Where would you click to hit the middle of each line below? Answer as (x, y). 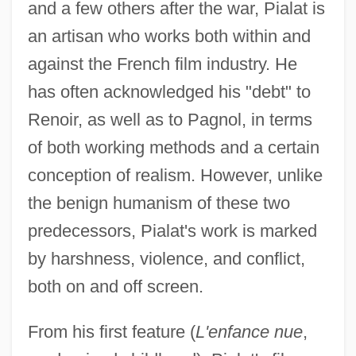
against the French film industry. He (162, 64)
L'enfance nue (249, 332)
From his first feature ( (111, 332)
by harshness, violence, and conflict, (166, 259)
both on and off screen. (115, 287)
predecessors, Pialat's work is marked (172, 231)
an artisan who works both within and (169, 37)
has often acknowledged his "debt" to (169, 92)
